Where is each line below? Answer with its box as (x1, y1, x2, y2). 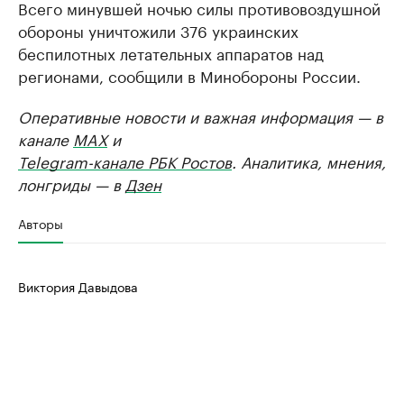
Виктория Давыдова (18, 276, 138, 296)
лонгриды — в (18, 171, 125, 195)
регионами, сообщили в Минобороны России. (18, 63, 361, 87)
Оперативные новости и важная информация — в (18, 104, 383, 127)
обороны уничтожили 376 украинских (18, 18, 298, 41)
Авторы (18, 213, 63, 233)
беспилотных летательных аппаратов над (18, 41, 324, 64)
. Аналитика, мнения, (232, 149, 386, 172)
